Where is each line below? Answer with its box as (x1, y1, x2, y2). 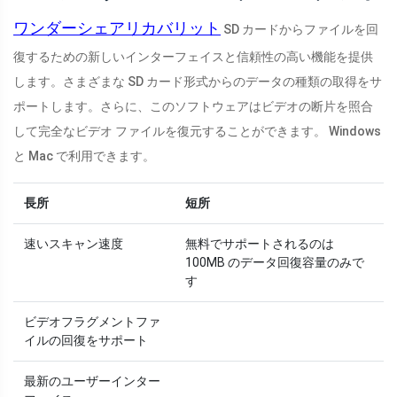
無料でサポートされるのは (185, 237, 334, 252)
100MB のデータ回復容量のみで (185, 255, 364, 270)
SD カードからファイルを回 (221, 22, 378, 37)
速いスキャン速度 (24, 237, 123, 252)
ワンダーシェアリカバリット (13, 19, 221, 38)
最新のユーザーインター (24, 374, 160, 389)
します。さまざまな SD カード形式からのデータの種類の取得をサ (13, 74, 382, 90)
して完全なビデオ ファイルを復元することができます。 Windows (13, 124, 381, 139)
